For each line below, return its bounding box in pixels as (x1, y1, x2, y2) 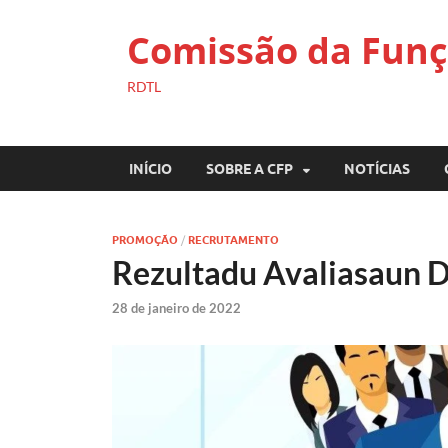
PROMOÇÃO (112, 233, 178, 247)
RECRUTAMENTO (188, 233, 279, 247)
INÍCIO (129, 160, 172, 177)
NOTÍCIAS (344, 160, 410, 177)
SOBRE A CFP (206, 160, 293, 177)
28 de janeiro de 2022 (112, 300, 241, 317)
